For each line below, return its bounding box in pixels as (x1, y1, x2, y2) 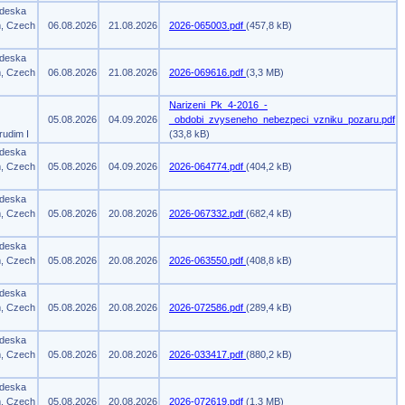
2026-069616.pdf (169, 67, 246, 78)
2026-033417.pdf (169, 349, 246, 360)
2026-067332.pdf (169, 208, 246, 219)
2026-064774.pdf (169, 161, 246, 172)
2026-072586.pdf (169, 302, 246, 313)
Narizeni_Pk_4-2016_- (169, 99, 268, 110)
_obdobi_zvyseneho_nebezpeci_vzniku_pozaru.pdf (169, 114, 395, 125)
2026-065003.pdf (169, 20, 246, 31)
